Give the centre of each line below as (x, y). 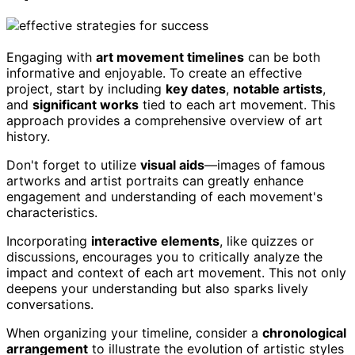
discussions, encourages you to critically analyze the (164, 257)
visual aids (172, 165)
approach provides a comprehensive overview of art (164, 121)
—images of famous (265, 165)
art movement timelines (170, 57)
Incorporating (49, 241)
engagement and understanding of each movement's (164, 197)
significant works (86, 105)
